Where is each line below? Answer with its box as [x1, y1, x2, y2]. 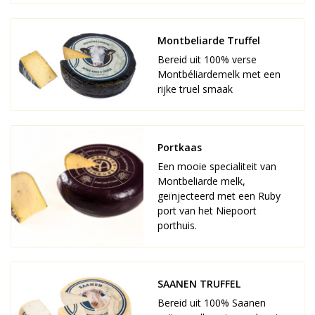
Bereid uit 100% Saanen [157, 296, 266, 309]
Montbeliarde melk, [157, 174, 245, 188]
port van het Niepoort [157, 204, 257, 217]
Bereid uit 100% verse [157, 53, 257, 66]
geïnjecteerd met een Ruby [157, 189, 281, 202]
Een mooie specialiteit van [157, 160, 276, 173]
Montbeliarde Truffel [157, 34, 260, 47]
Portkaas [157, 141, 202, 154]
